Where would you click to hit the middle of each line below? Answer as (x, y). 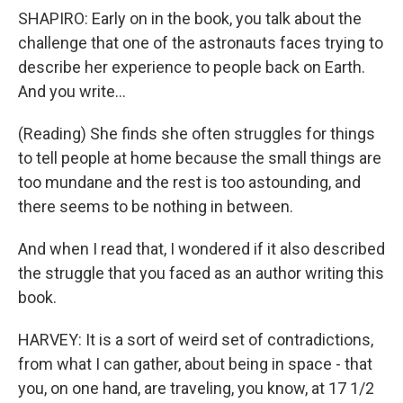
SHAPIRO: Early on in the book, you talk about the (190, 18)
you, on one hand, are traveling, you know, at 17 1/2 (196, 388)
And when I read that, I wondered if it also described (201, 249)
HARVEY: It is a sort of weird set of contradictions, (196, 340)
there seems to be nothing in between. (156, 206)
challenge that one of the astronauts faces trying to (201, 43)
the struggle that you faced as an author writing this (201, 273)
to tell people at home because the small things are (200, 158)
